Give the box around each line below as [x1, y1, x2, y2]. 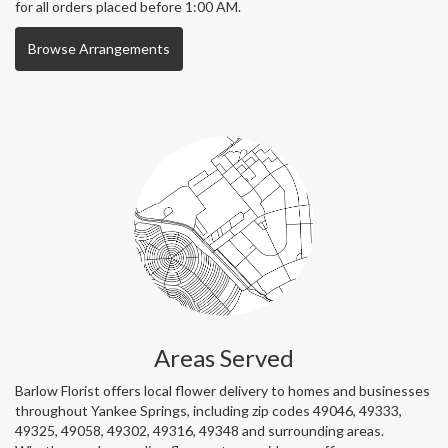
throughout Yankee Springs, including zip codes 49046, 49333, [15, 401, 402, 419]
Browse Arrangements [28, 39, 170, 57]
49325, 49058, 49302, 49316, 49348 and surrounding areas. [15, 421, 384, 439]
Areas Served [154, 342, 294, 372]
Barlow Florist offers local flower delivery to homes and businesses [15, 381, 430, 399]
